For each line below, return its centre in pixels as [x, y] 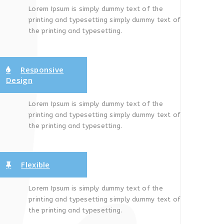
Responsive [42, 69]
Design [19, 80]
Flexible [35, 164]
